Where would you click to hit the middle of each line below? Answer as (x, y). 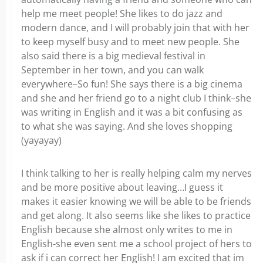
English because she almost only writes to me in (127, 230)
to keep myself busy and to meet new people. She (130, 42)
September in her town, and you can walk (112, 70)
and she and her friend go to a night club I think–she (136, 98)
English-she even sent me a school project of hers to (136, 244)
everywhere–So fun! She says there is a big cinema (132, 84)
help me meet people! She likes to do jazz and (122, 14)
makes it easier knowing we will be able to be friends (136, 201)
